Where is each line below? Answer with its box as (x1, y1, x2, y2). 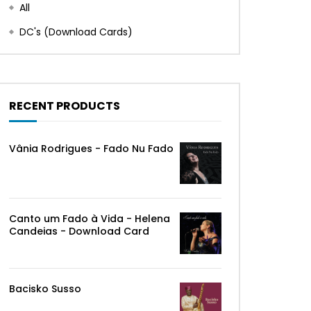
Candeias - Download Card (9, 224, 149, 238)
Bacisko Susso (9, 282, 81, 296)
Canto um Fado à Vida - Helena (9, 212, 170, 226)
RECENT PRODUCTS (9, 98, 120, 114)
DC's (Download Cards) (19, 25, 133, 39)
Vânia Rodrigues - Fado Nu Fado (9, 142, 174, 155)
